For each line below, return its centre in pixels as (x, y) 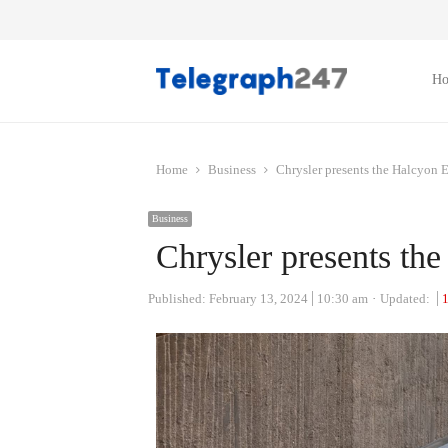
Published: (178, 298)
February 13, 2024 (258, 298)
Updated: (406, 298)
